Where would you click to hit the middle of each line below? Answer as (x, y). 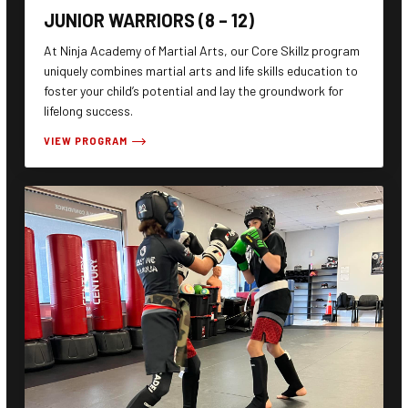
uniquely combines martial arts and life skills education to (201, 71)
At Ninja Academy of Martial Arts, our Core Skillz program (202, 51)
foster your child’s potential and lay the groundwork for (194, 91)
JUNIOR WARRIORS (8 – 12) (149, 20)
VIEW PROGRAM (86, 141)
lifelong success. (88, 111)
